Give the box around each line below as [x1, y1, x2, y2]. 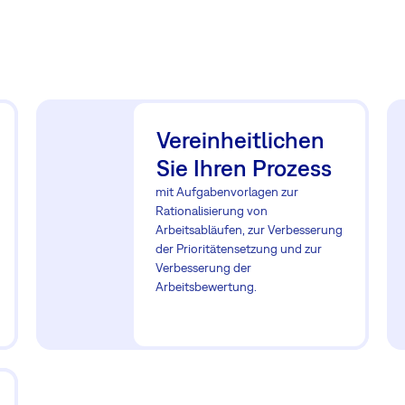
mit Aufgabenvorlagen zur [155, 184, 298, 199]
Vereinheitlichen [156, 126, 325, 154]
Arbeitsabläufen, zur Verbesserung [155, 222, 343, 237]
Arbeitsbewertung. [155, 279, 257, 294]
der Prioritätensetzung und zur [155, 241, 322, 256]
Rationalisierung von [155, 203, 268, 218]
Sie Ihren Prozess [156, 154, 332, 182]
